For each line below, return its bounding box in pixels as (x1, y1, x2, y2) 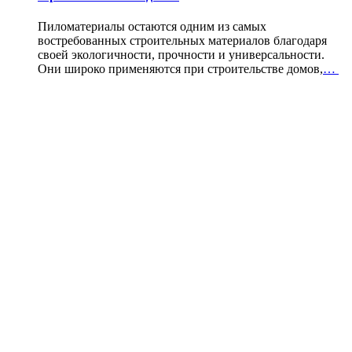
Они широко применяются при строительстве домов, (38, 62, 323, 76)
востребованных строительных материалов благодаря (38, 34, 327, 48)
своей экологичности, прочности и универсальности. (38, 48, 324, 62)
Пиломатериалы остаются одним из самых (38, 20, 266, 34)
